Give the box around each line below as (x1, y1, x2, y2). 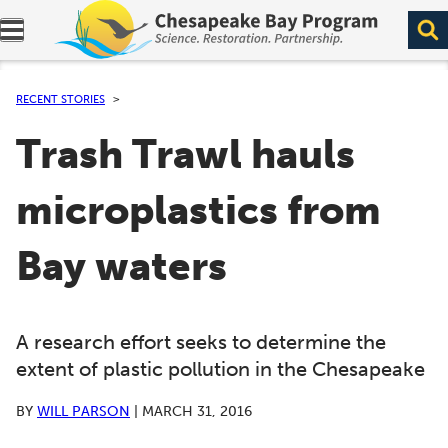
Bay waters (16, 242, 227, 292)
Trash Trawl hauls (16, 130, 355, 180)
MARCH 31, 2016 (142, 403, 252, 421)
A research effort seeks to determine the (16, 330, 386, 354)
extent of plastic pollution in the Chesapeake (16, 357, 425, 381)
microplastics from (16, 186, 381, 236)
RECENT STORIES (16, 92, 105, 106)
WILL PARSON (37, 403, 130, 421)
